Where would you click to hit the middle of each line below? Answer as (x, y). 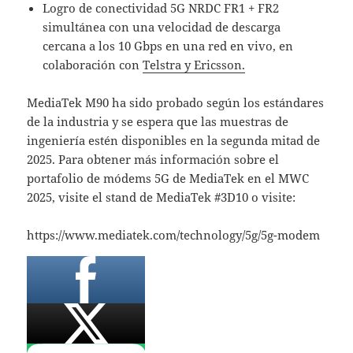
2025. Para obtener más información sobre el (153, 160)
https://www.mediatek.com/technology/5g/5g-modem (174, 235)
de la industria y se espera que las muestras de (158, 122)
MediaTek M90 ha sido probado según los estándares (176, 103)
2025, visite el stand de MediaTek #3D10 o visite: (162, 197)
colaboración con (93, 65)
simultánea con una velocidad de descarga (162, 27)
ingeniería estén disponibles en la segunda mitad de (174, 141)
